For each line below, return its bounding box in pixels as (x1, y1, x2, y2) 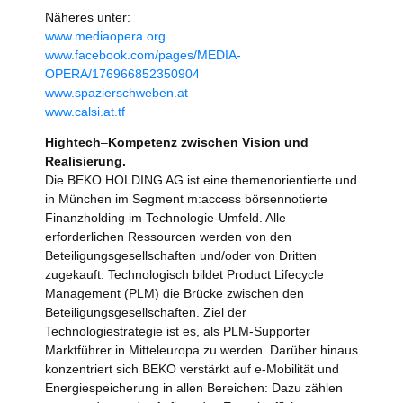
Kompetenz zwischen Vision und (108, 135, 309, 150)
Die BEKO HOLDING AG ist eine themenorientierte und (45, 173, 357, 188)
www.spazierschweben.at (45, 85, 188, 101)
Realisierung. (45, 154, 126, 169)
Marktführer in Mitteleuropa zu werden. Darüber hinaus (45, 343, 358, 358)
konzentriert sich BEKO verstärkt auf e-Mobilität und (45, 362, 339, 377)
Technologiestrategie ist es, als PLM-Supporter (45, 324, 310, 339)
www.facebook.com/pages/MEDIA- (45, 48, 241, 63)
